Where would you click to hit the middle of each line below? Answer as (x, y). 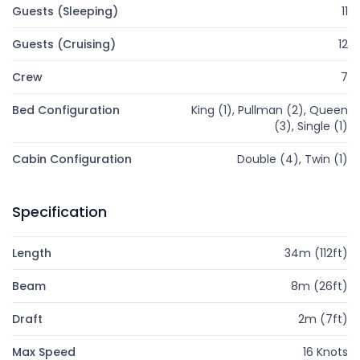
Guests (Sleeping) (65, 11)
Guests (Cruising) (64, 44)
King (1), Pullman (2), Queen (269, 110)
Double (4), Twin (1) (292, 159)
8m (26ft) (319, 286)
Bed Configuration (66, 110)
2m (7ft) (323, 319)
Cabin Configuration (72, 159)
